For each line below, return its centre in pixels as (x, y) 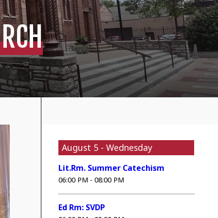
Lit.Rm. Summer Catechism (112, 168)
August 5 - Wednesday (107, 148)
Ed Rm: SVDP (82, 207)
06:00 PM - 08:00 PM (91, 180)
